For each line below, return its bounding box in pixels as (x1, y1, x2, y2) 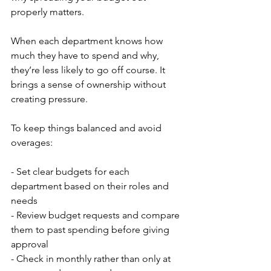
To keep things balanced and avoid (11, 122, 164, 134)
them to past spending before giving (11, 224, 172, 236)
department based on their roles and (11, 180, 171, 192)
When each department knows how (11, 35, 165, 47)
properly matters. (11, 6, 84, 18)
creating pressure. (11, 93, 88, 105)
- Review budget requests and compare (11, 209, 182, 221)
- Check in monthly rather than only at (11, 253, 173, 265)
